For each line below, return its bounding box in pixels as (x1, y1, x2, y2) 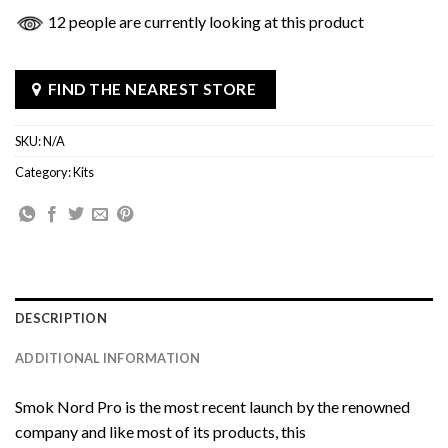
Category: (15, 163, 73, 180)
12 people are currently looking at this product (45, 11, 364, 31)
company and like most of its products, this (15, 421, 306, 441)
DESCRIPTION (15, 309, 107, 326)
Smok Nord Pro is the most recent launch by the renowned (15, 396, 410, 416)
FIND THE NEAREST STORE (47, 80, 257, 99)
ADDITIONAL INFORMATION (15, 349, 201, 366)
